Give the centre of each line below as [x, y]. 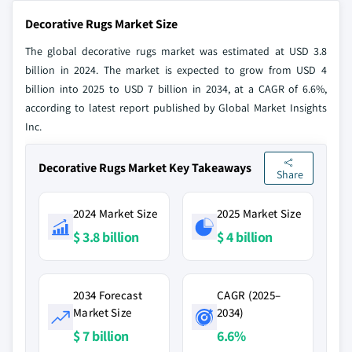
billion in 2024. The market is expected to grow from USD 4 [176, 70]
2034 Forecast [108, 295]
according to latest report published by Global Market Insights [176, 108]
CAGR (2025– [249, 295]
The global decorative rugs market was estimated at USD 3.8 [176, 51]
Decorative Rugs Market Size [101, 24]
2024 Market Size [115, 213]
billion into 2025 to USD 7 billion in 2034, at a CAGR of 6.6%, [176, 89]
